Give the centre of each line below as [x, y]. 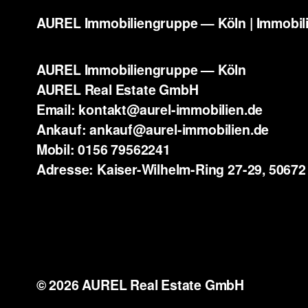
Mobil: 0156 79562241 [103, 149]
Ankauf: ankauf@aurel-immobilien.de [153, 129]
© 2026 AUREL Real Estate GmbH [140, 285]
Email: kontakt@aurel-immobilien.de [150, 109]
